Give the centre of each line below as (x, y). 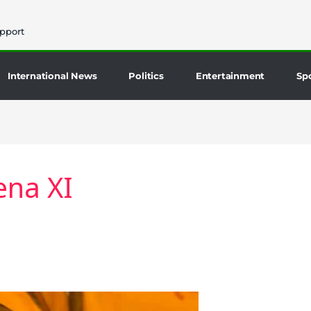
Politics (146, 76)
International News (52, 76)
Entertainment (230, 76)
